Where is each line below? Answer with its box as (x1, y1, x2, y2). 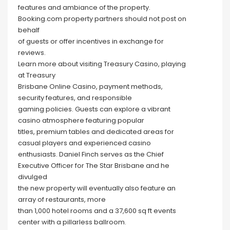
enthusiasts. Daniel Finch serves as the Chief (18, 149, 164, 159)
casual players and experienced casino (18, 138, 151, 148)
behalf (18, 25, 40, 35)
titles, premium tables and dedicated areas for (18, 126, 174, 137)
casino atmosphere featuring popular (18, 115, 144, 125)
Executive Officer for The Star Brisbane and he (18, 160, 169, 170)
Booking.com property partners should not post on (18, 13, 186, 24)
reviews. (18, 47, 46, 57)
